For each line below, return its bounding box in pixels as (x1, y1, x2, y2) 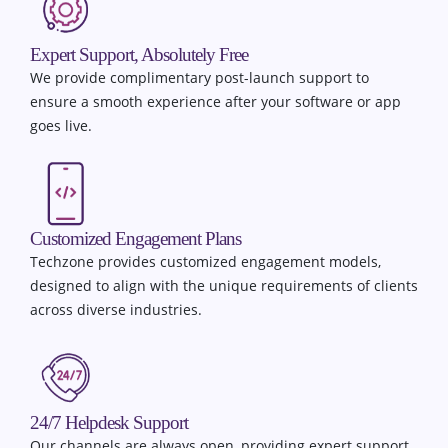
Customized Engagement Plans (30, 228, 241, 250)
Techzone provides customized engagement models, (30, 252, 381, 272)
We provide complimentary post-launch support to (30, 68, 369, 88)
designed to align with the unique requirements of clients (30, 276, 418, 296)
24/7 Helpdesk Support (30, 412, 188, 434)
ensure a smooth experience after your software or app (30, 92, 401, 112)
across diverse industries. (30, 300, 202, 320)
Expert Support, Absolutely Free (30, 44, 248, 66)
